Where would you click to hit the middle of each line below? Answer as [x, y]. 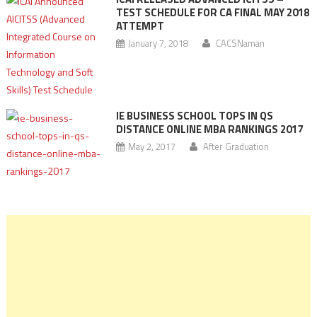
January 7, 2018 [158, 43]
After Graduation [236, 146]
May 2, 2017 [151, 146]
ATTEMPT [140, 26]
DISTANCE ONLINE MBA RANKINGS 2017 [209, 129]
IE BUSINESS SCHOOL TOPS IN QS [194, 116]
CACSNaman [240, 43]
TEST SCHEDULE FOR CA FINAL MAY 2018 [212, 12]
